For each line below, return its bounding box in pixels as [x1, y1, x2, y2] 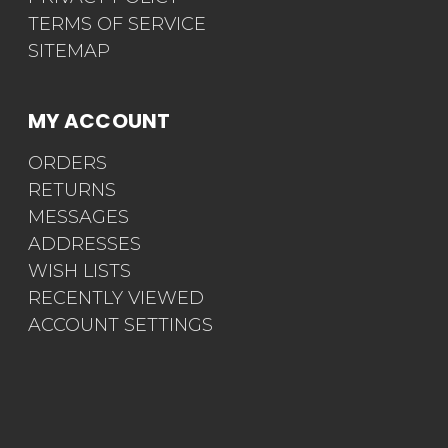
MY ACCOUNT [28, 107, 171, 136]
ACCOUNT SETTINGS [28, 314, 213, 337]
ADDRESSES [28, 233, 141, 256]
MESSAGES [28, 206, 129, 229]
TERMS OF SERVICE [28, 13, 206, 36]
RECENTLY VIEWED [28, 287, 204, 310]
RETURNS [28, 179, 116, 202]
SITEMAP [28, 40, 110, 63]
